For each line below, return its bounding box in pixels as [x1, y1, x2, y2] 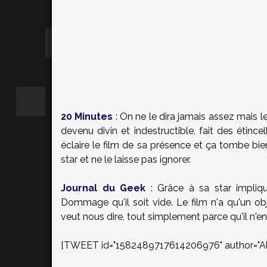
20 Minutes [61, 111, 116, 122]
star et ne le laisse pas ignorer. [61, 154, 191, 165]
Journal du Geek [61, 182, 151, 194]
